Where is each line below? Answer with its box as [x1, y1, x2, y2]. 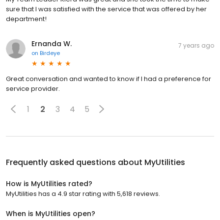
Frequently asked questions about [6, 157, 144, 168]
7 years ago [178, 41, 214, 50]
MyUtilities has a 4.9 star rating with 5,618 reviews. [6, 189, 160, 199]
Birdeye [40, 49, 60, 57]
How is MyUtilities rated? [6, 179, 92, 189]
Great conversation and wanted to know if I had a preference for [6, 74, 211, 84]
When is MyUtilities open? [6, 209, 95, 219]
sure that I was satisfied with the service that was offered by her [6, 4, 207, 14]
